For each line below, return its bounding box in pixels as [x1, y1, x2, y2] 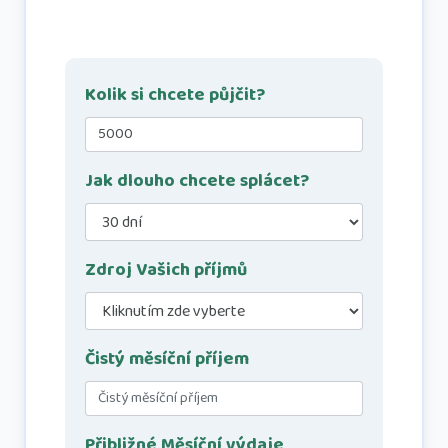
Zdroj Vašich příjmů [85, 256, 247, 284]
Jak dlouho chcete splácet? [85, 167, 309, 195]
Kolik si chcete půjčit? [85, 81, 265, 109]
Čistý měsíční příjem [85, 345, 249, 373]
